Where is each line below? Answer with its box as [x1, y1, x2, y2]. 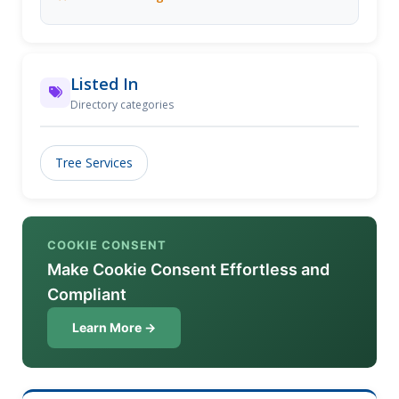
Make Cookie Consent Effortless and [47, 260, 330, 279]
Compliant [47, 285, 126, 304]
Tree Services [55, 154, 133, 171]
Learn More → [72, 320, 156, 335]
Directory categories [70, 97, 174, 112]
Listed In [70, 73, 138, 94]
